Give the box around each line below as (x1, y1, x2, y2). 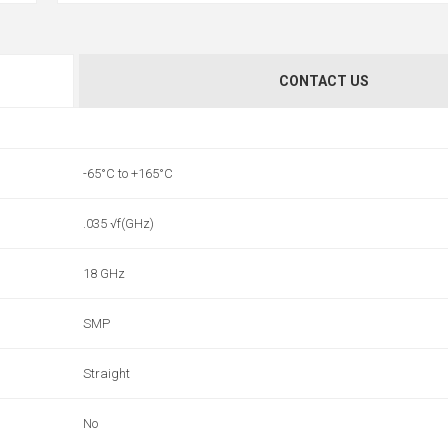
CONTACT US (279, 72, 370, 89)
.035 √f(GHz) (83, 215, 154, 231)
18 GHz (83, 265, 125, 281)
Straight (83, 365, 130, 381)
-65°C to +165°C (83, 165, 173, 181)
